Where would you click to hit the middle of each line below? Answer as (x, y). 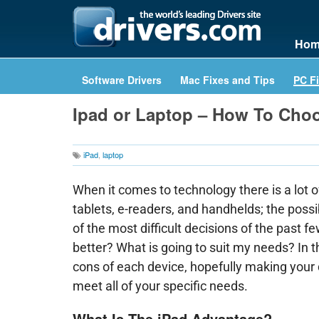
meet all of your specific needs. (160, 286)
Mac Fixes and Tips (228, 80)
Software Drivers (122, 80)
